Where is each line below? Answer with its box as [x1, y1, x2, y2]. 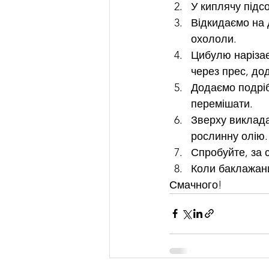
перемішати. [191, 97, 256, 110]
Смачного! [169, 178, 222, 192]
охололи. [191, 32, 240, 46]
